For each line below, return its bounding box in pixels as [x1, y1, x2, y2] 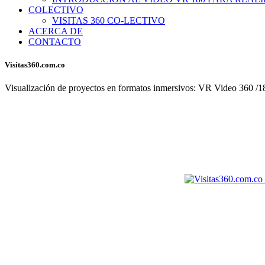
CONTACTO [28, 37, 81, 47]
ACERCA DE [28, 26, 83, 36]
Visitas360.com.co [5, 60, 65, 70]
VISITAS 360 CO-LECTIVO [52, 15, 165, 25]
